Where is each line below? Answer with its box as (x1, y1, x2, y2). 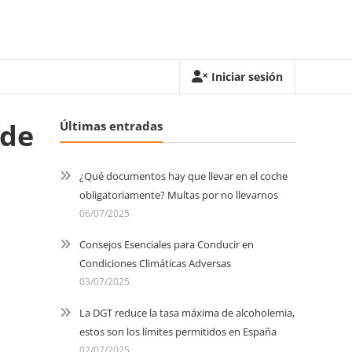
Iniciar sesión (211, 69, 283, 84)
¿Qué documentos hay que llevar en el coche (79, 169, 288, 183)
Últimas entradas (60, 118, 163, 134)
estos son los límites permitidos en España (79, 324, 277, 339)
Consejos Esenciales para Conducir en (79, 237, 254, 251)
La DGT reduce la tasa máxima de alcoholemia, (79, 306, 295, 320)
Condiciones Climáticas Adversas (79, 256, 231, 270)
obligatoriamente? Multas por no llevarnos (79, 188, 278, 202)
